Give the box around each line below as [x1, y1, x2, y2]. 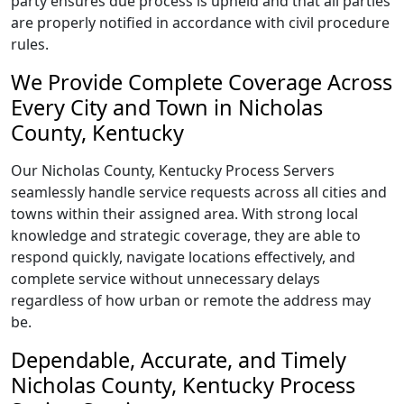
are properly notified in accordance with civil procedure [11, 13, 390, 32]
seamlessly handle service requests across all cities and [11, 182, 387, 202]
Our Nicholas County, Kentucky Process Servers [11, 161, 335, 180]
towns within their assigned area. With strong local [11, 204, 358, 224]
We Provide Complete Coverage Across [11, 68, 392, 96]
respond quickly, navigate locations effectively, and [11, 247, 355, 267]
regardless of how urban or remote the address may [11, 290, 371, 310]
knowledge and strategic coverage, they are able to [11, 225, 361, 245]
